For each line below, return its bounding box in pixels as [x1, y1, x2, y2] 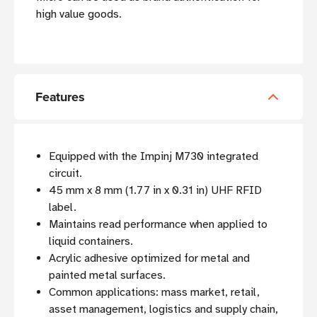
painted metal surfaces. [49, 267, 166, 282]
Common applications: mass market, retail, [49, 284, 260, 299]
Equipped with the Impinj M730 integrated [49, 149, 259, 163]
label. [49, 200, 77, 214]
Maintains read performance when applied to [49, 217, 268, 231]
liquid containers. [49, 234, 134, 248]
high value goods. [36, 6, 122, 21]
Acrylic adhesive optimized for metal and [49, 250, 250, 265]
